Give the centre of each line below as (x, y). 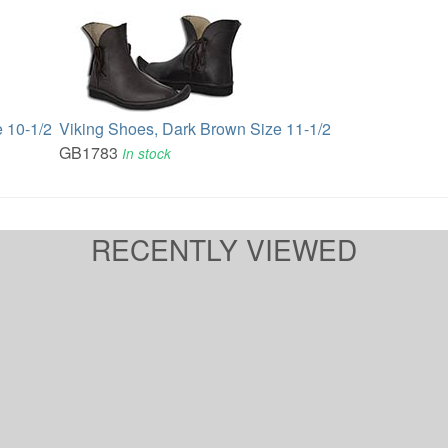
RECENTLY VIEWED (224, 248)
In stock (147, 153)
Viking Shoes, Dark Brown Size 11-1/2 (195, 128)
